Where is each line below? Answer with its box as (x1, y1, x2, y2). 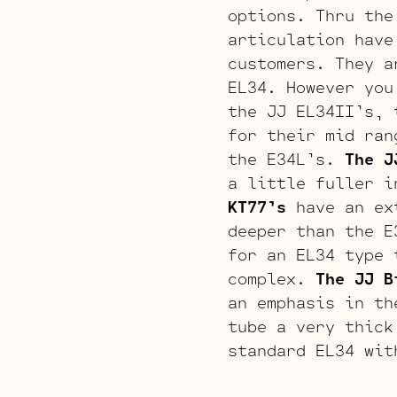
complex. (228, 265, 315, 291)
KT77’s (228, 193, 286, 219)
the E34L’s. (228, 145, 345, 171)
